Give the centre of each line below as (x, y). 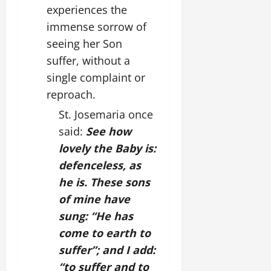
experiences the (87, 9)
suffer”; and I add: (107, 250)
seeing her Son (84, 43)
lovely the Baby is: (107, 148)
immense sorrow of (96, 26)
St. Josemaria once (106, 114)
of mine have (94, 199)
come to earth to (105, 233)
